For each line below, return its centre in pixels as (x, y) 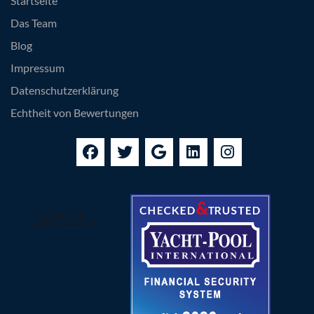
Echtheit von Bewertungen (75, 113)
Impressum (37, 68)
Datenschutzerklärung (64, 90)
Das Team (34, 23)
